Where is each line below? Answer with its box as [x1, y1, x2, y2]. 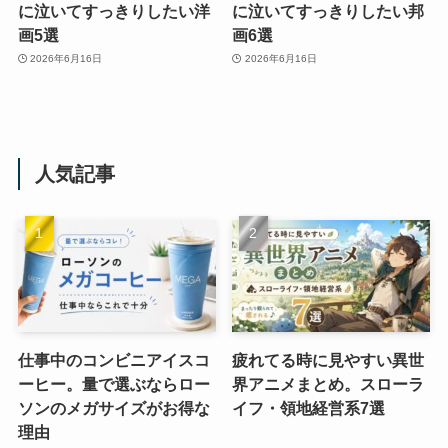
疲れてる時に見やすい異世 [232, 350, 425, 369]
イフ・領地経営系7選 [232, 398, 386, 417]
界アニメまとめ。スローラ [232, 374, 425, 393]
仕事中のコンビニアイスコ [17, 350, 210, 369]
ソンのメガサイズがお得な [17, 398, 210, 417]
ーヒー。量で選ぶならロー [17, 374, 210, 393]
